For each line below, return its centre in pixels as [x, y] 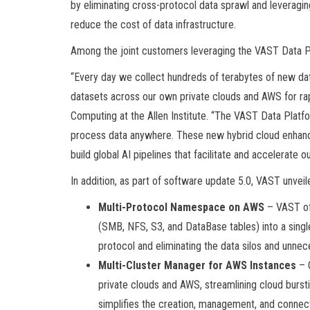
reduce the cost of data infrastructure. [153, 24]
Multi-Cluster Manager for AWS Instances [197, 265]
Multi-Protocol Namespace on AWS [181, 207]
